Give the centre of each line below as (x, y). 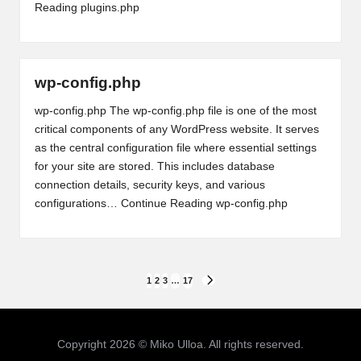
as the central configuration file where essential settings (175, 148)
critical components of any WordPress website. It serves (176, 130)
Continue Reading (166, 204)
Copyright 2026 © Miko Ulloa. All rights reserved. (180, 344)
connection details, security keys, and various (149, 185)
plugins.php (108, 8)
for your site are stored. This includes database (154, 167)
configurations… (77, 204)
